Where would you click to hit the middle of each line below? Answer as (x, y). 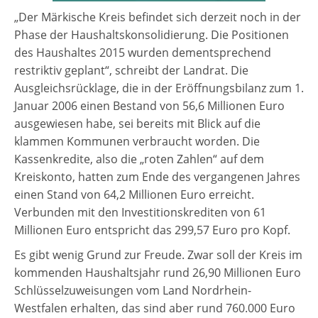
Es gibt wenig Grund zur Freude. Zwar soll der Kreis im (158, 255)
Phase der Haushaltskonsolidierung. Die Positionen (152, 35)
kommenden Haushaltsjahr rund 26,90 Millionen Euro (158, 273)
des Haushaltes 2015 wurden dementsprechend (143, 53)
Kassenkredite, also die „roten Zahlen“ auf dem (139, 159)
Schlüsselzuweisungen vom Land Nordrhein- (133, 291)
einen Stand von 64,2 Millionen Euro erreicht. (134, 195)
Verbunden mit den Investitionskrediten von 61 (140, 213)
